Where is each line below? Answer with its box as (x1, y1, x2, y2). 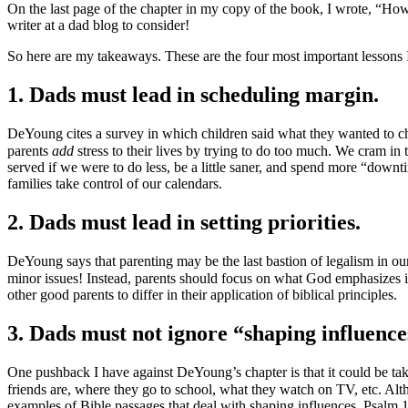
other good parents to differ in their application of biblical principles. (7, 286, 397, 302)
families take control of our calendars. (7, 176, 222, 192)
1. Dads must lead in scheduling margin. (7, 83, 379, 107)
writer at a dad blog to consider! (7, 17, 189, 34)
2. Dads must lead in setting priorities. (7, 209, 361, 234)
